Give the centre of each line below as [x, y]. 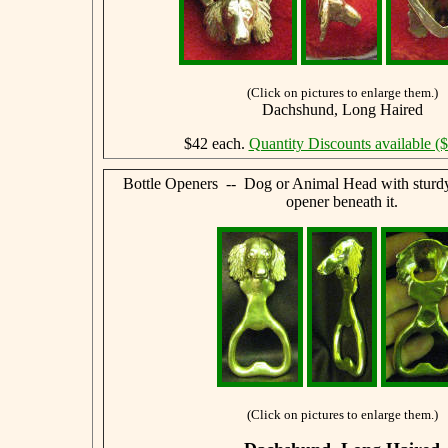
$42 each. [216, 143]
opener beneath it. [342, 201]
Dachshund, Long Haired [342, 109]
